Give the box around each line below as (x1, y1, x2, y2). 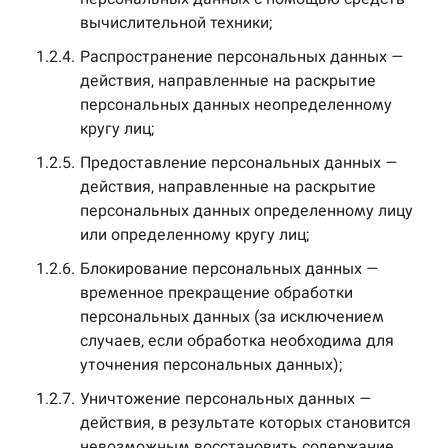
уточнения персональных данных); (80, 355, 342, 374)
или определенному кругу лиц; (80, 225, 309, 244)
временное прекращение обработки (80, 283, 353, 302)
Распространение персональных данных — (80, 47, 404, 66)
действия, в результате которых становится (80, 413, 411, 432)
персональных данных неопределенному (80, 95, 392, 114)
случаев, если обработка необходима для (80, 331, 394, 350)
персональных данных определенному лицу (80, 201, 413, 220)
